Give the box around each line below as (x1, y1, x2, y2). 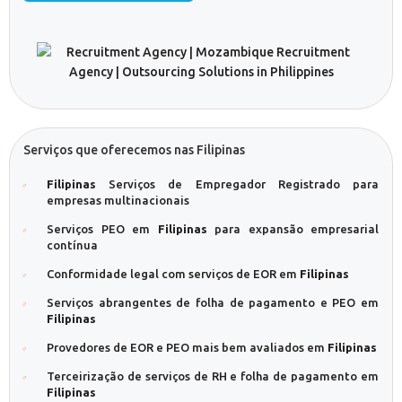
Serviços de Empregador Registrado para (96, 178, 379, 190)
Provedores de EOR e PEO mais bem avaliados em (47, 341, 328, 354)
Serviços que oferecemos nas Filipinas (23, 143, 245, 157)
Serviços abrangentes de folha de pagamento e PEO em (47, 296, 379, 309)
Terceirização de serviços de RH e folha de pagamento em (47, 370, 379, 382)
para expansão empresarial (206, 223, 379, 235)
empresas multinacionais (47, 194, 189, 206)
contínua (47, 239, 98, 251)
